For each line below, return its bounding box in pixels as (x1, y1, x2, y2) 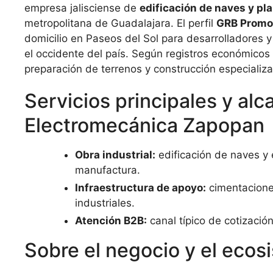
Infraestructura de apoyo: (75, 182, 206, 194)
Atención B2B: (75, 214, 147, 227)
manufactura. (75, 164, 140, 176)
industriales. (75, 197, 135, 209)
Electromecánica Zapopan (24, 113, 264, 137)
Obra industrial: (75, 149, 155, 161)
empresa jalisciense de (24, 2, 140, 14)
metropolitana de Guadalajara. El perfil (24, 17, 216, 29)
